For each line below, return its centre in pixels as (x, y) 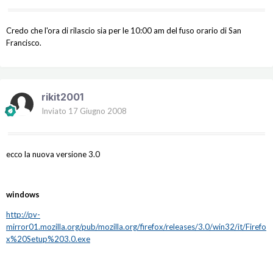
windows (23, 195)
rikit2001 (62, 97)
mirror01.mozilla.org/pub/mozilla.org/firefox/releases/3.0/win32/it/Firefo (136, 227)
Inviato (55, 111)
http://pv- (23, 215)
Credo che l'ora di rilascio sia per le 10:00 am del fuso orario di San (124, 31)
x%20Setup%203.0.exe (48, 239)
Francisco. (24, 43)
